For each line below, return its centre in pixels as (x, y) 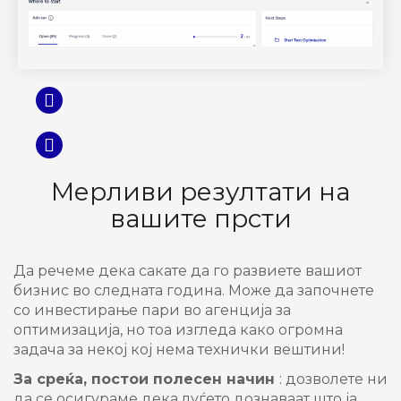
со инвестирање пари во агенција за (152, 310)
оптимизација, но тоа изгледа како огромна (178, 329)
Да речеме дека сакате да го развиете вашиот (188, 270)
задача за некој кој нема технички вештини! (179, 349)
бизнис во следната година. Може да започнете (194, 290)
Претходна (98, 111)
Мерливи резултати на (200, 191)
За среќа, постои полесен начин (146, 379)
